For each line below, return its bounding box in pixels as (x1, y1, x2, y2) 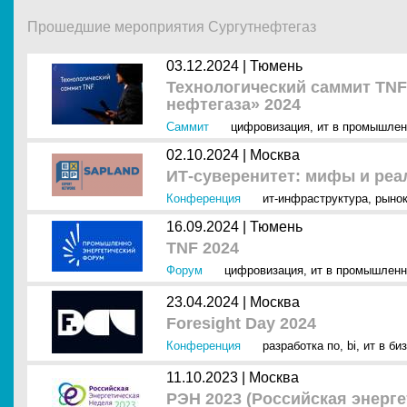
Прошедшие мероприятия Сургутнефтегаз (27, 19, 316, 35)
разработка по (263, 339, 340, 352)
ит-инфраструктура (263, 192, 368, 205)
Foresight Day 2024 (166, 314, 316, 333)
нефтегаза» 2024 (166, 95, 301, 114)
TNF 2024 (166, 239, 239, 257)
